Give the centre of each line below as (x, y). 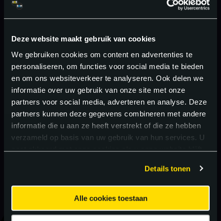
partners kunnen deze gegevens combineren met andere (109, 113)
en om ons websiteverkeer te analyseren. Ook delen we (107, 78)
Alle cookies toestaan (110, 198)
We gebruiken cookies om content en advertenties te (102, 54)
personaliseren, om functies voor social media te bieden (108, 66)
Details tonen (168, 168)
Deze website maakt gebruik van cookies (84, 39)
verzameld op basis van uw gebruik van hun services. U (108, 137)
